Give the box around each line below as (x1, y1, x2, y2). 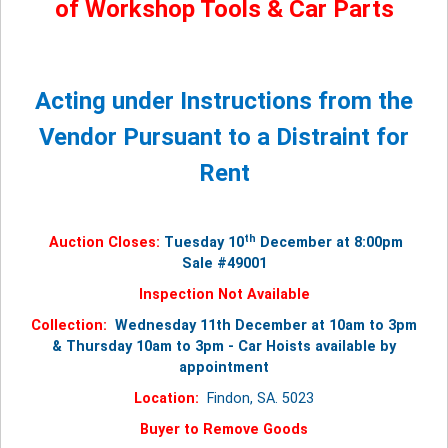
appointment (179, 359, 269, 377)
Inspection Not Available (138, 286, 310, 304)
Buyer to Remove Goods (140, 421, 308, 439)
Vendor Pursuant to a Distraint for (39, 123, 409, 152)
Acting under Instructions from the (35, 87, 413, 116)
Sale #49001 (181, 255, 267, 273)
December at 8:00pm (255, 234, 403, 252)
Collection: (31, 317, 107, 335)
